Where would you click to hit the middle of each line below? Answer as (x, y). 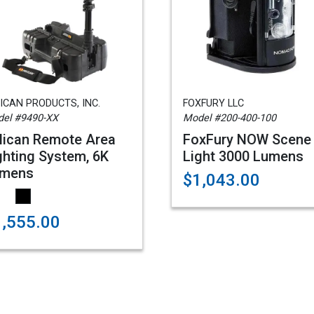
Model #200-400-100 (230, 118)
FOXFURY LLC (213, 103)
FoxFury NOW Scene (247, 139)
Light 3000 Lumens (243, 156)
